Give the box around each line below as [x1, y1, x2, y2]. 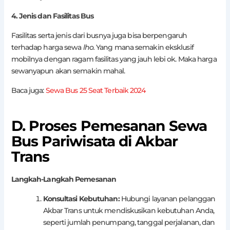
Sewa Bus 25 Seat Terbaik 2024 [45, 85, 146, 95]
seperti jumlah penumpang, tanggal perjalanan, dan [43, 218, 215, 227]
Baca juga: [11, 85, 46, 95]
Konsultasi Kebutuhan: [43, 194, 120, 204]
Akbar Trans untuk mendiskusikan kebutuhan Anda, [43, 206, 215, 216]
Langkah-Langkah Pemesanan [11, 175, 117, 184]
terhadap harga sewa [11, 42, 83, 52]
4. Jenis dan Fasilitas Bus [11, 11, 94, 21]
